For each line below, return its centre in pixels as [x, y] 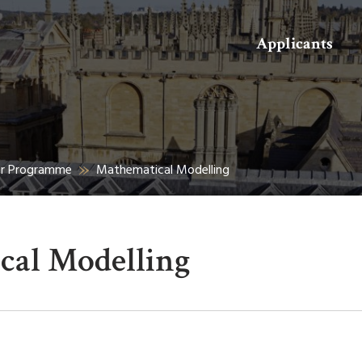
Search [118, 46]
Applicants [295, 44]
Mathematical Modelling [163, 170]
